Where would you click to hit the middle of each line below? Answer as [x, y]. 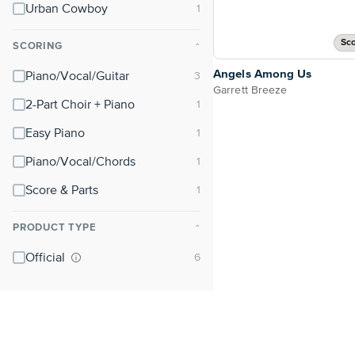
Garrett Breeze [250, 90]
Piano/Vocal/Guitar [77, 77]
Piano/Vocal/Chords [80, 162]
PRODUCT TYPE [55, 228]
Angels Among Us [263, 74]
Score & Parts [62, 191]
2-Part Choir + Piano [80, 105]
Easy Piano [55, 134]
